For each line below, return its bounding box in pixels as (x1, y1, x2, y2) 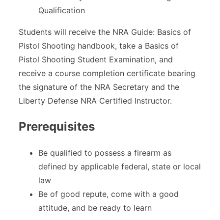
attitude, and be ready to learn (38, 202, 152, 213)
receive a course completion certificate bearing (19, 68, 195, 78)
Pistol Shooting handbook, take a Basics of (19, 40, 179, 51)
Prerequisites (19, 119, 95, 134)
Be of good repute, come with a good (38, 189, 179, 199)
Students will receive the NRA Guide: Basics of (19, 27, 191, 37)
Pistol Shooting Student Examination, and (19, 54, 173, 64)
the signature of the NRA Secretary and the (19, 82, 179, 92)
